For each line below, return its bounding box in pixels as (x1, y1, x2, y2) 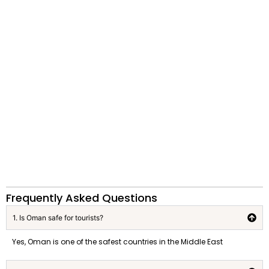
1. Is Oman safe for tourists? (13, 213, 103, 222)
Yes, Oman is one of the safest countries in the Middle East (12, 236, 223, 247)
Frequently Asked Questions (6, 190, 157, 205)
